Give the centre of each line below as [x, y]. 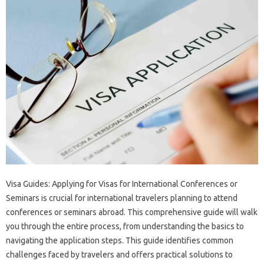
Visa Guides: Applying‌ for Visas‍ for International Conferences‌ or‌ [122, 184]
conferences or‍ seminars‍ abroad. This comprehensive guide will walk [132, 212]
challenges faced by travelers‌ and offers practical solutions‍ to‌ [119, 255]
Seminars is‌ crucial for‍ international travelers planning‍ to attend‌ [122, 198]
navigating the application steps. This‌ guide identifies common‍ [120, 241]
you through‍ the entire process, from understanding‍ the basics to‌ [125, 227]
